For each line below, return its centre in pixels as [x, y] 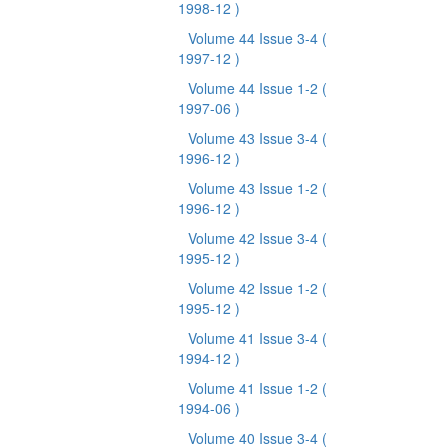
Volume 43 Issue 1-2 [255, 188]
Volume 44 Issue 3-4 [255, 38]
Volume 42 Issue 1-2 [255, 288]
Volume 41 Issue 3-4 [255, 338]
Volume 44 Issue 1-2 [255, 88]
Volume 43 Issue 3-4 [255, 138]
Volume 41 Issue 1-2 [255, 388]
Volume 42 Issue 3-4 [255, 238]
